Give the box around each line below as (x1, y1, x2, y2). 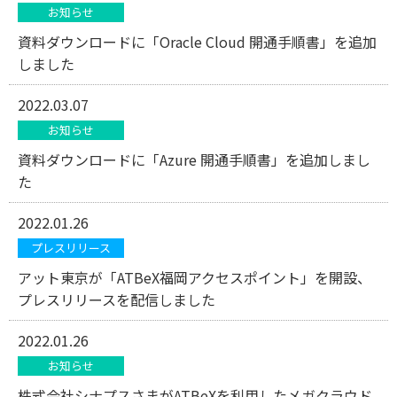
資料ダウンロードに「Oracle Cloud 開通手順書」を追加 (18, 31, 377, 52)
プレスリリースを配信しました (18, 289, 215, 310)
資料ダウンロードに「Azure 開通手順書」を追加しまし (18, 149, 370, 170)
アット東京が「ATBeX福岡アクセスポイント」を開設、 (18, 267, 371, 288)
